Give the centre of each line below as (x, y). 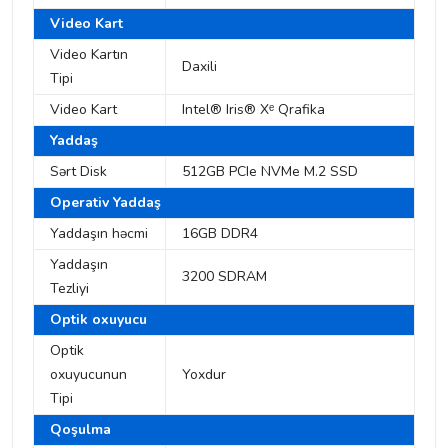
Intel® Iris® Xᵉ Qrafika (253, 110)
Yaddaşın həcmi (99, 234)
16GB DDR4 (222, 234)
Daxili (199, 67)
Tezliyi (69, 289)
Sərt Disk (78, 172)
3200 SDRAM (224, 277)
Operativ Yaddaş (105, 203)
